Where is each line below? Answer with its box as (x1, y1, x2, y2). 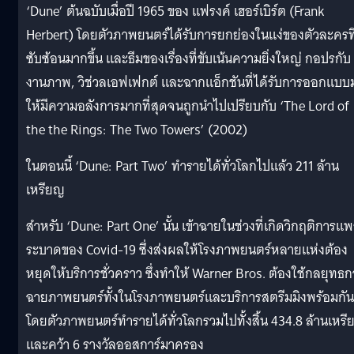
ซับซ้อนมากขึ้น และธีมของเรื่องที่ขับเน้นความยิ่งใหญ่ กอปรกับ (26, 47, 351, 70)
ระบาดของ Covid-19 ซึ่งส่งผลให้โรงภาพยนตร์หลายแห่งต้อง (26, 238, 348, 262)
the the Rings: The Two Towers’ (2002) (26, 118, 247, 141)
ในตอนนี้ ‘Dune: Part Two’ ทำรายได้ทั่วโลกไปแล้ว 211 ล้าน (26, 154, 339, 178)
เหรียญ (26, 178, 65, 201)
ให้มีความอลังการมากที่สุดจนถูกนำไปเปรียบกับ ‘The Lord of (26, 94, 349, 118)
